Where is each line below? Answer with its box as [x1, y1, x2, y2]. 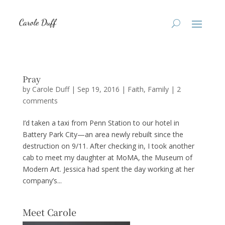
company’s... [22, 176, 62, 185]
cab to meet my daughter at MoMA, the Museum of [22, 153, 192, 162]
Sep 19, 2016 [77, 84, 120, 94]
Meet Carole [22, 205, 76, 218]
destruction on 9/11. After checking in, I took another [22, 141, 194, 151]
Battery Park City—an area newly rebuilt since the [22, 130, 183, 139]
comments [22, 96, 58, 105]
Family [147, 84, 169, 94]
